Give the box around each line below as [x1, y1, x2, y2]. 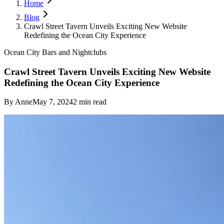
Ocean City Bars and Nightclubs [4, 48, 106, 56]
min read [77, 97, 106, 106]
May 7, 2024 [32, 97, 73, 106]
